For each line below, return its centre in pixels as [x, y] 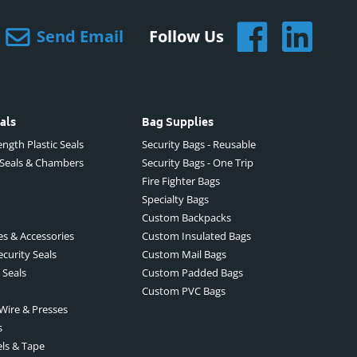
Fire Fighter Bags [181, 181]
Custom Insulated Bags [196, 236]
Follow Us [186, 37]
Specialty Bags [175, 200]
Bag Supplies [178, 124]
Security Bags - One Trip [198, 163]
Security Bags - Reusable [199, 145]
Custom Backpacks [186, 218]
